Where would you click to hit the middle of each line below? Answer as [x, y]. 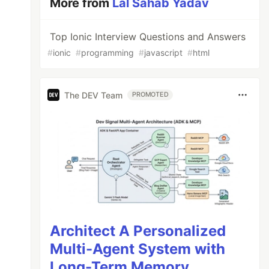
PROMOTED [150, 95]
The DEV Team [94, 95]
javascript [164, 53]
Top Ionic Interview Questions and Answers [148, 37]
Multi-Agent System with [138, 249]
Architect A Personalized [138, 231]
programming [108, 53]
